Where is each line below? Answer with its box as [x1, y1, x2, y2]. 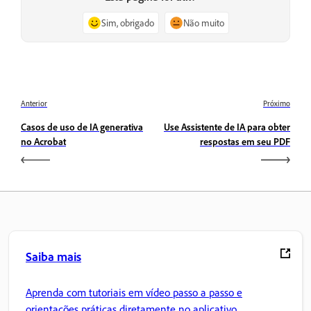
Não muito [183, 16, 224, 28]
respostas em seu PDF [200, 135, 290, 147]
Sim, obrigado [101, 16, 154, 28]
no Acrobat [21, 135, 66, 147]
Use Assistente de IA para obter [164, 120, 290, 133]
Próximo [263, 98, 290, 108]
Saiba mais [26, 248, 81, 264]
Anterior [21, 98, 47, 108]
